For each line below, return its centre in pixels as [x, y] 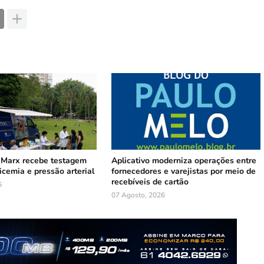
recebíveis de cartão [150, 182]
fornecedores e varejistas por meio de [184, 171]
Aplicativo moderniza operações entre [184, 161]
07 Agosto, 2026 [138, 195]
